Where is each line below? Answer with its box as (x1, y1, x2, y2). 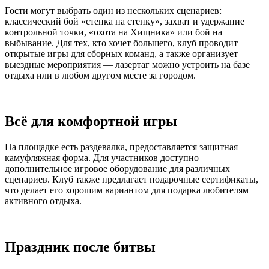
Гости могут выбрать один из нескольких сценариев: (5, 5, 222, 16)
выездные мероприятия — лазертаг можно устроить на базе (5, 59, 250, 70)
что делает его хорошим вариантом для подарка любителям (5, 185, 249, 196)
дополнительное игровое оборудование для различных (5, 163, 230, 174)
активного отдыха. (5, 196, 82, 207)
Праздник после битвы (5, 239, 156, 255)
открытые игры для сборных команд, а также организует (5, 49, 238, 59)
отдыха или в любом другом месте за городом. (5, 70, 196, 81)
